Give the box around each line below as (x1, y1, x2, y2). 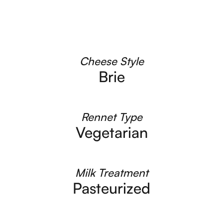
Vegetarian (75, 123, 148, 141)
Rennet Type (81, 110, 142, 123)
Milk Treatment (75, 166, 148, 179)
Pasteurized (73, 179, 150, 197)
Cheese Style (79, 54, 144, 68)
